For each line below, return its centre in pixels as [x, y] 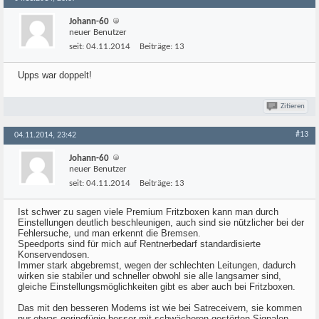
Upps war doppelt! [55, 75]
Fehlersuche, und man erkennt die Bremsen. [109, 233]
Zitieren [293, 106]
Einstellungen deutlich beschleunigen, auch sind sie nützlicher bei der [161, 223]
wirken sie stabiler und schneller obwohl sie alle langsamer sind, [150, 276]
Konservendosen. [54, 255]
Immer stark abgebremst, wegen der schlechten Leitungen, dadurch [157, 265]
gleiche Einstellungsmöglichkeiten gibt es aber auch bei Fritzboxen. [157, 287]
